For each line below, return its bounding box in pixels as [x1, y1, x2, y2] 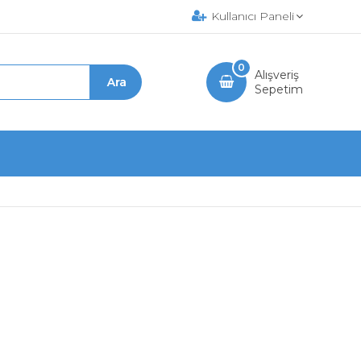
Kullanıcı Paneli [211, 9, 294, 23]
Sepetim [254, 82, 303, 97]
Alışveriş [254, 68, 299, 82]
